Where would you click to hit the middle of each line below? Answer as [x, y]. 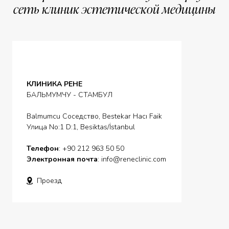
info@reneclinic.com [134, 159]
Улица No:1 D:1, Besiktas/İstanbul [81, 127]
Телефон [43, 148]
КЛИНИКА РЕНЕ [54, 84]
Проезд [49, 181]
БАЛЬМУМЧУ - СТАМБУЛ [70, 95]
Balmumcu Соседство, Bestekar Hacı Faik [94, 116]
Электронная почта [62, 159]
